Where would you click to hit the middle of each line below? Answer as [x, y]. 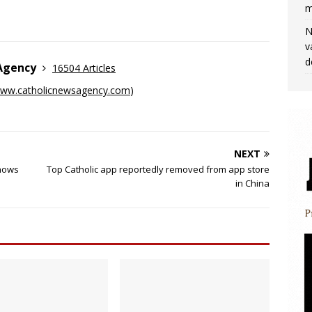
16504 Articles [84, 68]
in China [253, 183]
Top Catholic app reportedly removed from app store [158, 169]
